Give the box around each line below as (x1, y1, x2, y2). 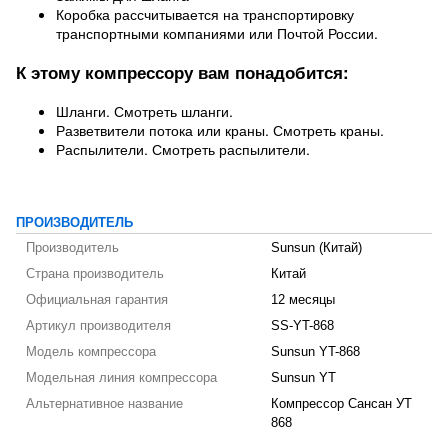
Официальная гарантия (26, 293, 168, 307)
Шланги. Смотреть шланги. (56, 101, 233, 121)
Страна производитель (26, 267, 164, 281)
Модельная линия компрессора (26, 371, 217, 385)
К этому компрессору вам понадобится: (16, 60, 349, 84)
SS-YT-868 (271, 319, 334, 333)
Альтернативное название (26, 397, 183, 411)
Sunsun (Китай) (271, 241, 362, 255)
